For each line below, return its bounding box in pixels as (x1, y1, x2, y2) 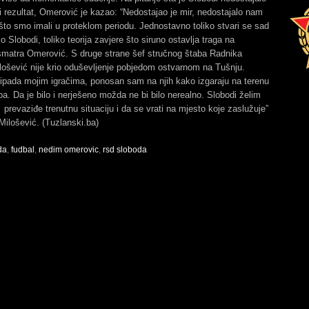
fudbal (11, 145, 34, 154)
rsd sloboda (103, 145, 147, 154)
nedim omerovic (39, 145, 99, 154)
